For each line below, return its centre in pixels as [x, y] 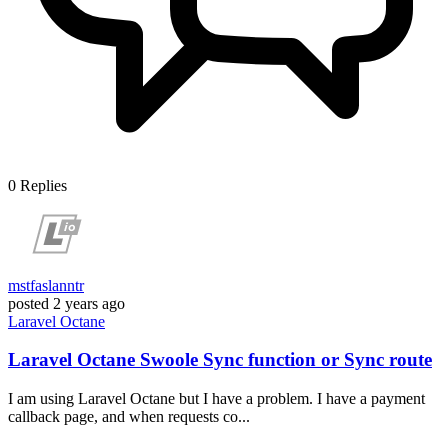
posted [28, 303]
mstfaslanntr [46, 285]
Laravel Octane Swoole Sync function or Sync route [220, 360]
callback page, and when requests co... [129, 416]
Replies [43, 185]
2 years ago [89, 303]
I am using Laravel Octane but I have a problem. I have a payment [216, 398]
